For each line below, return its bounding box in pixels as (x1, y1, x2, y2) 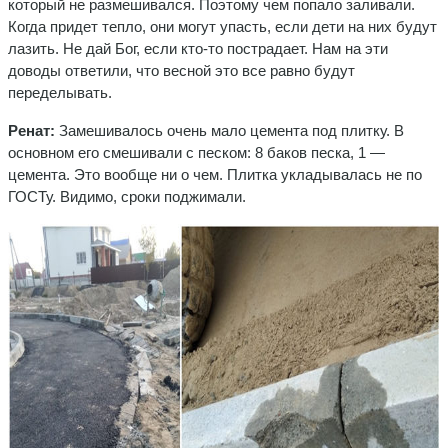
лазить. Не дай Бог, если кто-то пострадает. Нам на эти (8, 39, 388, 57)
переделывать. (8, 83, 112, 101)
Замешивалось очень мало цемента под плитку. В (59, 121, 404, 139)
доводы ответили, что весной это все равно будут (8, 61, 355, 79)
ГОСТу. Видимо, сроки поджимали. (8, 187, 246, 205)
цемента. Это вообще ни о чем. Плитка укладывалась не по (8, 165, 422, 183)
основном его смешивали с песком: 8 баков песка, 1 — (8, 143, 385, 161)
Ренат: (8, 121, 59, 139)
